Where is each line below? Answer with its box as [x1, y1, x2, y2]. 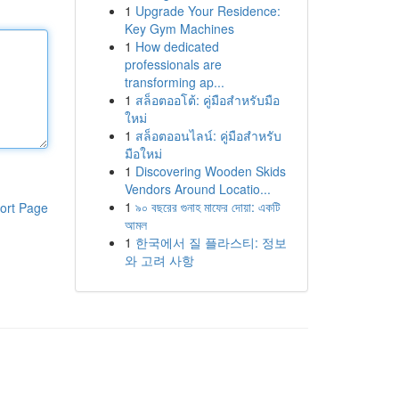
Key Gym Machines [124, 20, 234, 37]
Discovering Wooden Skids [134, 162, 286, 180]
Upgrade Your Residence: [134, 2, 281, 20]
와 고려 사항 [124, 251, 194, 269]
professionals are [124, 55, 222, 73]
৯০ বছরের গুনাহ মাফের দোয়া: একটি [134, 198, 281, 216]
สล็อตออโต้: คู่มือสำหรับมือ [134, 91, 280, 109]
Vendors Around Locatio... [124, 180, 271, 198]
